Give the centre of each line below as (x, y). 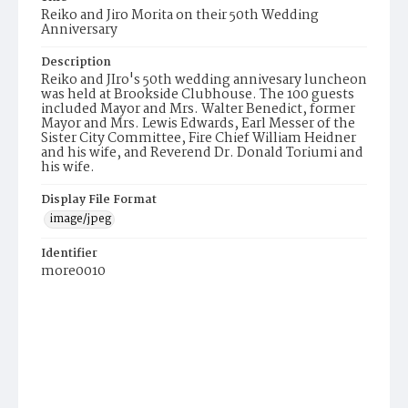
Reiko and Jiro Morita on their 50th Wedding (180, 15)
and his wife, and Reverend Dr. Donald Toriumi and (202, 153)
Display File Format (99, 200)
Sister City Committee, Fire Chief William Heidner (199, 138)
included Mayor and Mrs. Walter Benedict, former (198, 109)
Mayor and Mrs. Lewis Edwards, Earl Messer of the (198, 124)
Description (76, 62)
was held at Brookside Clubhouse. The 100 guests (198, 95)
